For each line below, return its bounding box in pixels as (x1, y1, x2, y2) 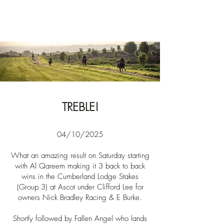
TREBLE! (61, 99, 98, 114)
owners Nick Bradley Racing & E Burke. (18, 192, 142, 202)
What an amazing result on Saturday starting (10, 150, 149, 160)
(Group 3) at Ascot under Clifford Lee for (16, 182, 143, 192)
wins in (21, 171, 43, 181)
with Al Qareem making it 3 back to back (15, 161, 145, 171)
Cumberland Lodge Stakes (57, 171, 138, 181)
